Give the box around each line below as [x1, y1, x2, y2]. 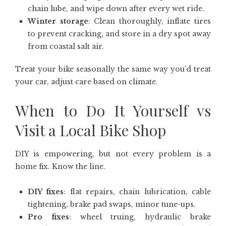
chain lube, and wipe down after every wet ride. [28, 4, 204, 13]
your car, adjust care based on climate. [15, 77, 158, 86]
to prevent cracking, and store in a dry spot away [28, 29, 211, 38]
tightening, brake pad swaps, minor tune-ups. [28, 200, 196, 209]
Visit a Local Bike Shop [15, 120, 166, 140]
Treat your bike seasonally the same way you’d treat [15, 65, 211, 74]
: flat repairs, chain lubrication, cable [64, 187, 211, 196]
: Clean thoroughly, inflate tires [88, 17, 211, 26]
